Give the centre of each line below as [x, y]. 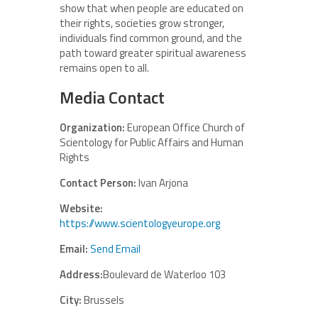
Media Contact [112, 97]
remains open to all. [104, 67]
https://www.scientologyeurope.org [140, 223]
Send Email [115, 248]
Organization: [92, 127]
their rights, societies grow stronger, [142, 23]
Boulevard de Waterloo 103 [164, 274]
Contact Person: [98, 182]
